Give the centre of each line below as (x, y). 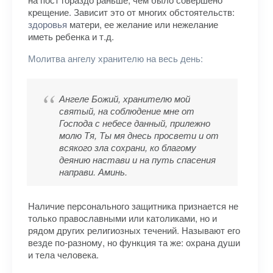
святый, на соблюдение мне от (127, 111)
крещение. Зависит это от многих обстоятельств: (131, 12)
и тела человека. (63, 254)
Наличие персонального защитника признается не (133, 206)
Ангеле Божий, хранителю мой (125, 98)
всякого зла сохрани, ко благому (128, 147)
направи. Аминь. (93, 172)
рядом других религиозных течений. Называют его (134, 230)
